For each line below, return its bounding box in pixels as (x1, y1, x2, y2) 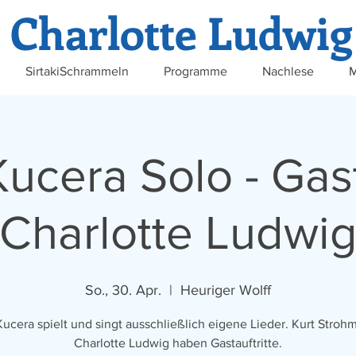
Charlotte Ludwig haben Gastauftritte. (74, 336, 282, 350)
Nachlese (262, 64, 314, 78)
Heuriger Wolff (180, 282, 271, 298)
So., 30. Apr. (85, 282, 161, 298)
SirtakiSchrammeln (25, 64, 129, 78)
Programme (164, 64, 227, 78)
